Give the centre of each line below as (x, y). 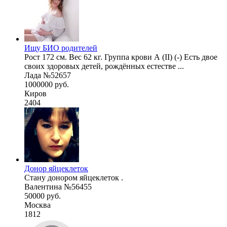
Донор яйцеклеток (56, 168)
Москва (37, 205)
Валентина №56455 (58, 186)
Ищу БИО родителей (61, 48)
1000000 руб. (47, 84)
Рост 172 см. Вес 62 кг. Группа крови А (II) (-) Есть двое (121, 57)
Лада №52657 (48, 75)
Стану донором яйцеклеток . (74, 177)
